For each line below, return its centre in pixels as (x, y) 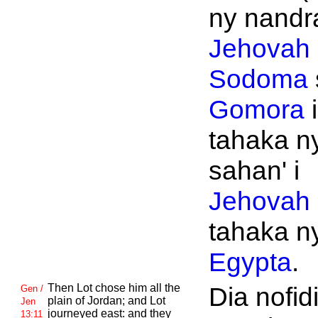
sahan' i (254, 170)
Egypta (250, 262)
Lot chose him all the (128, 288)
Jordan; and (118, 301)
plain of (67, 301)
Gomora (256, 109)
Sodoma (258, 79)
